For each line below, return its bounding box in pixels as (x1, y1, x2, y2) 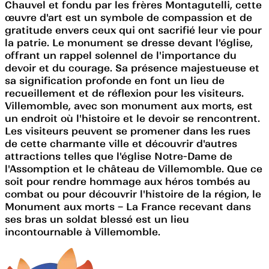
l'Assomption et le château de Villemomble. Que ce (5, 162, 262, 175)
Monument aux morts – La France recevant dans (5, 200, 251, 213)
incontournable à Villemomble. (5, 225, 160, 238)
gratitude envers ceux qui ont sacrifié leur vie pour (5, 23, 262, 36)
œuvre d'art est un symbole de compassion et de (5, 11, 252, 23)
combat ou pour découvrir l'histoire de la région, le (5, 187, 261, 200)
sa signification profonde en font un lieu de (5, 74, 225, 86)
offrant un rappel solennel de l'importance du (5, 49, 237, 61)
